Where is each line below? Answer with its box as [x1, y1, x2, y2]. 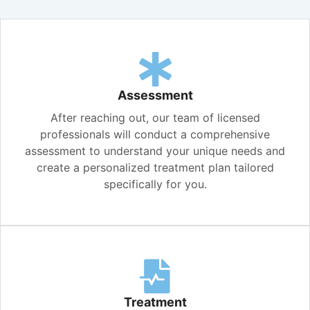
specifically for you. [103, 176, 207, 191]
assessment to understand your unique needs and [25, 143, 285, 158]
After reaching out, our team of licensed [50, 110, 260, 125]
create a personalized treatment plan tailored [36, 160, 274, 174]
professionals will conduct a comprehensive [40, 127, 270, 141]
